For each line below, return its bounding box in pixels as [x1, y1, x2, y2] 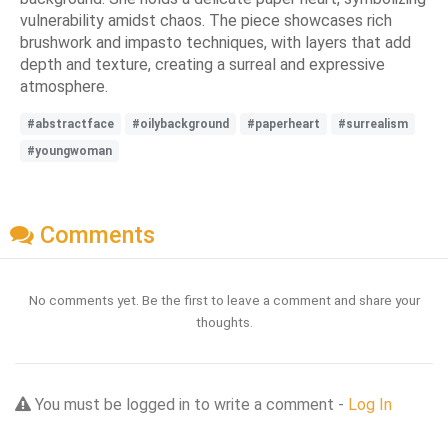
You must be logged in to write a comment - [31, 395, 348, 415]
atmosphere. [20, 76, 108, 96]
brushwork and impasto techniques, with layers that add [20, 32, 411, 52]
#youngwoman [27, 143, 112, 158]
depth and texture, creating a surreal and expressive [20, 54, 385, 74]
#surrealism [338, 116, 408, 131]
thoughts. [195, 314, 253, 331]
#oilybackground [132, 116, 229, 131]
